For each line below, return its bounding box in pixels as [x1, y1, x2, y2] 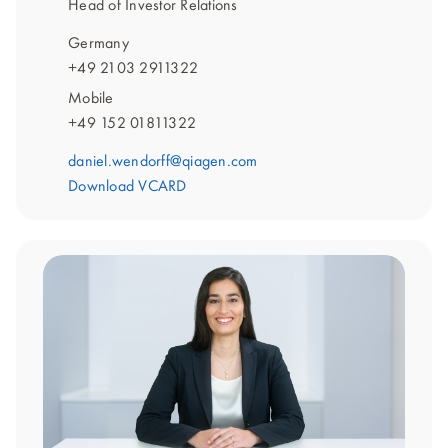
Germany [68, 35, 129, 52]
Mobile [68, 90, 114, 107]
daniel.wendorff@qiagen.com [68, 153, 258, 170]
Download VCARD [68, 178, 187, 195]
